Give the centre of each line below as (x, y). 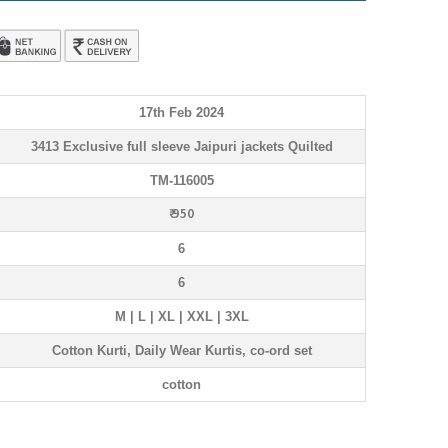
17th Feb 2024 (181, 112)
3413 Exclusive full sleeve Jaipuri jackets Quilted (181, 146)
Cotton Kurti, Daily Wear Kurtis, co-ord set (181, 350)
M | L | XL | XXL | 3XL (181, 316)
